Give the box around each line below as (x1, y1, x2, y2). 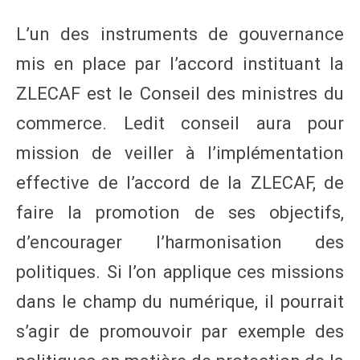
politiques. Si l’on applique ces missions (16, 261, 344, 282)
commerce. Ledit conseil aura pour (16, 112, 344, 133)
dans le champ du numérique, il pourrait (16, 291, 344, 312)
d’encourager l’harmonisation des (16, 231, 344, 252)
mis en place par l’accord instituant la (16, 53, 344, 74)
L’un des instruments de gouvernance (16, 23, 344, 44)
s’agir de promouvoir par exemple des (16, 321, 344, 342)
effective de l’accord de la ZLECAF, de (16, 172, 344, 193)
